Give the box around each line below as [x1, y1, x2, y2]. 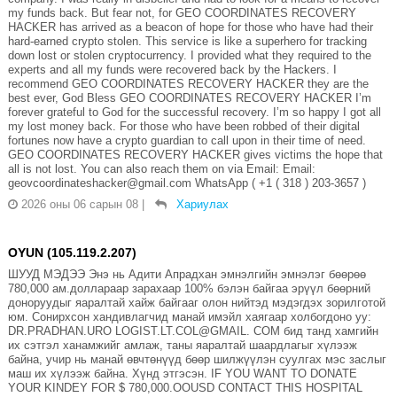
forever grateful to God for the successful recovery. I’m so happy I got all [7, 105, 381, 119]
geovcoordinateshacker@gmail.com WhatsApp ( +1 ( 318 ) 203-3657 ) [7, 175, 366, 190]
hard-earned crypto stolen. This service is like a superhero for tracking [7, 34, 367, 48]
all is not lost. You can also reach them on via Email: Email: [7, 161, 315, 175]
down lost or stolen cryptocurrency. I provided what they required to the [7, 48, 371, 62]
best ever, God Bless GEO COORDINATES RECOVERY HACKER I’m [7, 90, 371, 105]
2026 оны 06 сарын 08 [20, 197, 138, 211]
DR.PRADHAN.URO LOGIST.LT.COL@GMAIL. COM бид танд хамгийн [7, 323, 378, 338]
